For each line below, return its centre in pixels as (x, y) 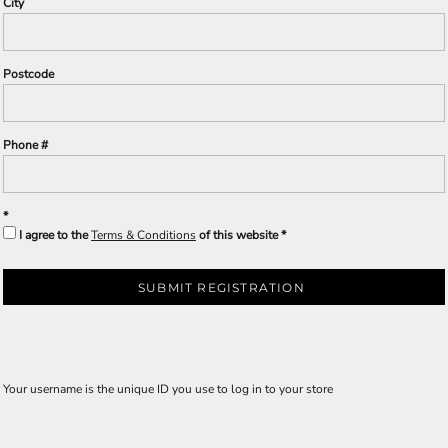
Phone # (25, 145)
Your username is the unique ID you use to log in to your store (168, 389)
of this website (237, 235)
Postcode (28, 74)
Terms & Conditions (143, 235)
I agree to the (55, 235)
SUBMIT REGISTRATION (221, 288)
